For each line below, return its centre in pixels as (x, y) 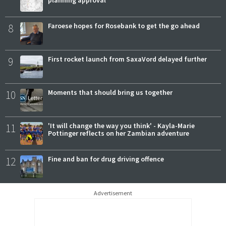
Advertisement (113, 193)
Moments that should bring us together (110, 92)
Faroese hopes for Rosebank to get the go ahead (124, 25)
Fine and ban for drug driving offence (106, 159)
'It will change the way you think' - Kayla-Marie (121, 125)
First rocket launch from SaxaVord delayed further (127, 59)
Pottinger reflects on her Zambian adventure (119, 133)
